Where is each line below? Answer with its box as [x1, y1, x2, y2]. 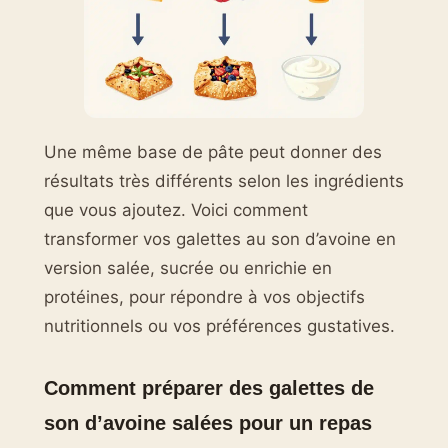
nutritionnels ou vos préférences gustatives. [44, 316, 395, 337]
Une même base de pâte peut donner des [44, 142, 382, 163]
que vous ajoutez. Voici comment [44, 200, 308, 221]
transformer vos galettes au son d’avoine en [44, 229, 396, 250]
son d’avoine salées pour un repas [44, 410, 372, 434]
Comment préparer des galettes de [44, 375, 374, 399]
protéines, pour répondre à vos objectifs [44, 287, 365, 308]
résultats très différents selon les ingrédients [44, 171, 404, 192]
